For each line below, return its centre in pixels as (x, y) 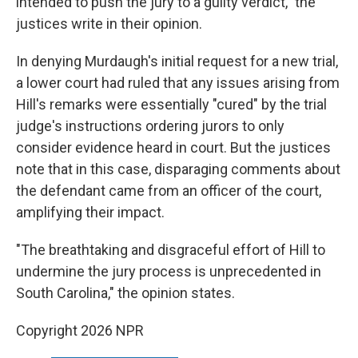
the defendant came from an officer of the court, (169, 191)
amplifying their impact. (90, 213)
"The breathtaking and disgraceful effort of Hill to (171, 250)
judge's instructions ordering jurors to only (150, 126)
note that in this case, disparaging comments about (178, 169)
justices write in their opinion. (109, 24)
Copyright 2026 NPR (80, 331)
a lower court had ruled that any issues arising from (178, 83)
